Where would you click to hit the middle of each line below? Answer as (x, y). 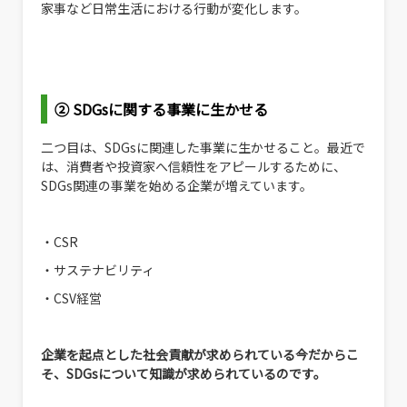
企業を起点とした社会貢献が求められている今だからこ (200, 355)
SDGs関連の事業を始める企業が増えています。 (177, 186)
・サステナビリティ (98, 270)
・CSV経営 (71, 298)
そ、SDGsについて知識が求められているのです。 (184, 374)
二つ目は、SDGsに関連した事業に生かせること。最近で (203, 148)
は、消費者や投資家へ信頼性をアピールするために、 (194, 167)
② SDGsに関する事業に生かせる (161, 109)
